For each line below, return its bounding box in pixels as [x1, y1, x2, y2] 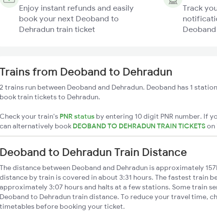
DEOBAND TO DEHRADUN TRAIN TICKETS [73, 122, 207, 130]
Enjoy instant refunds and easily [19, 3, 134, 13]
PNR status [60, 112, 94, 121]
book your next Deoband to [19, 14, 119, 23]
